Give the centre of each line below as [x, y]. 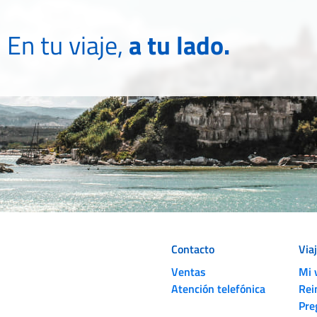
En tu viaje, [68, 45]
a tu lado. [179, 45]
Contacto [193, 249]
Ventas [189, 271]
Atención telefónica [218, 288]
